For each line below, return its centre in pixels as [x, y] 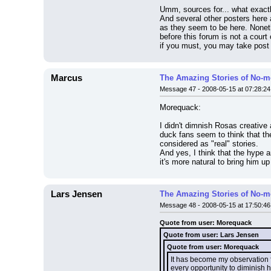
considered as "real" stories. [209, 144]
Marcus [67, 78]
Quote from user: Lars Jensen [211, 235]
